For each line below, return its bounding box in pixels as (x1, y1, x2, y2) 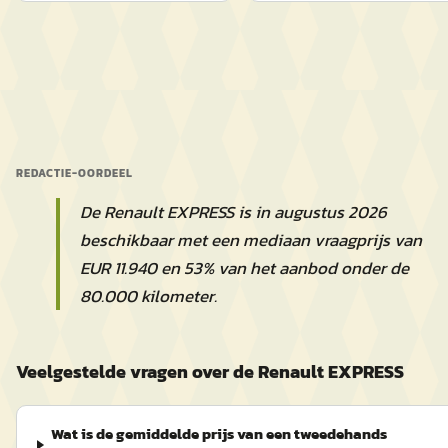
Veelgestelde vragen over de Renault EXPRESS (16, 358, 404, 385)
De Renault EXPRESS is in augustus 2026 (80, 199, 387, 225)
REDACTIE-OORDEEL (16, 165, 133, 181)
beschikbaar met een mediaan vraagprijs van (80, 227, 422, 253)
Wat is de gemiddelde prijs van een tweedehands (51, 422, 388, 445)
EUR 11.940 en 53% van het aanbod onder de (80, 255, 409, 281)
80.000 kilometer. (80, 283, 217, 309)
